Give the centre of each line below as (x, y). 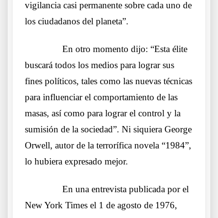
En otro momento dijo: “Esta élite (125, 49)
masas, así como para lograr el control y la (103, 113)
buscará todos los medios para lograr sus (100, 65)
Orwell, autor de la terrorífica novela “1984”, (108, 145)
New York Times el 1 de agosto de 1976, (101, 205)
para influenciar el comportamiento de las (101, 97)
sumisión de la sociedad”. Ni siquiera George (108, 129)
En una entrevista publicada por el (126, 189)
